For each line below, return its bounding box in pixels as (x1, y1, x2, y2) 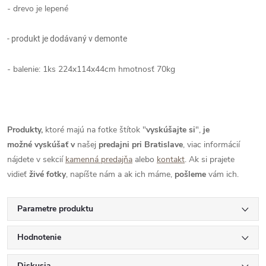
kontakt (157, 154, 185, 165)
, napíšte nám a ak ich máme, (66, 169, 172, 180)
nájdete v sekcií (7, 154, 63, 165)
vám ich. (208, 169, 239, 180)
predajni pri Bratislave (99, 139, 183, 150)
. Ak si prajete (185, 154, 235, 165)
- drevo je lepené (7, 3, 68, 14)
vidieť (7, 169, 27, 180)
